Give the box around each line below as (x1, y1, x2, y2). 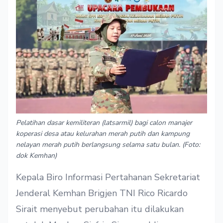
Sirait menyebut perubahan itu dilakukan (16, 203, 184, 216)
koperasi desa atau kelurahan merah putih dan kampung (16, 129, 190, 139)
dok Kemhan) (16, 151, 57, 161)
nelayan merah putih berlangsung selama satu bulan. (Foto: (16, 140, 200, 150)
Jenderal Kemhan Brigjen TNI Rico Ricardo (16, 187, 188, 200)
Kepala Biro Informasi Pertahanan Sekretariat (16, 171, 200, 184)
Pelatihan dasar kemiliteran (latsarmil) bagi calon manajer (16, 118, 192, 128)
